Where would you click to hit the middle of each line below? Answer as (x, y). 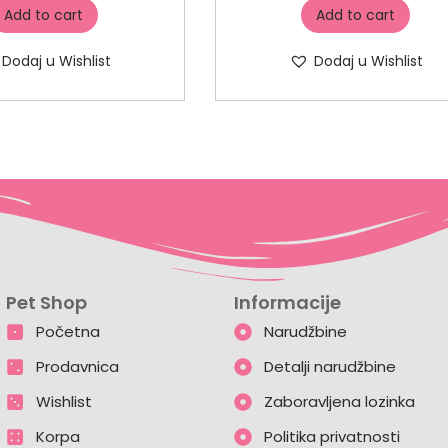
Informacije (287, 302)
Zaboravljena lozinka (339, 401)
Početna (67, 331)
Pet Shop (46, 302)
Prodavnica (77, 366)
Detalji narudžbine (329, 366)
